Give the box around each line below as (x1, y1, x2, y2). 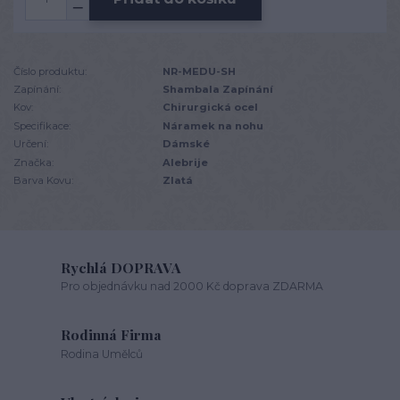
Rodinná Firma (61, 325, 162, 345)
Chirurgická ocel (162, 101, 259, 114)
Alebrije (162, 155, 209, 169)
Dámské (162, 137, 211, 151)
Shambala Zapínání (162, 83, 274, 96)
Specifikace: (13, 119, 71, 132)
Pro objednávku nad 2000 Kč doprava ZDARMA (61, 279, 324, 294)
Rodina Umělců (61, 346, 144, 361)
